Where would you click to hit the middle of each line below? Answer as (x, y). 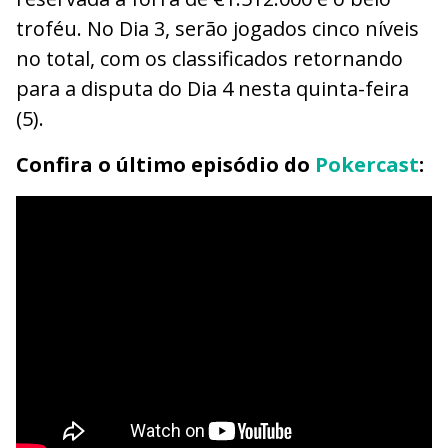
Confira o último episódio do (165, 165)
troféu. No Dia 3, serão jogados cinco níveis (217, 29)
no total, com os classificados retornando (209, 59)
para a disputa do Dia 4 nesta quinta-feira (212, 89)
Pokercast (367, 165)
